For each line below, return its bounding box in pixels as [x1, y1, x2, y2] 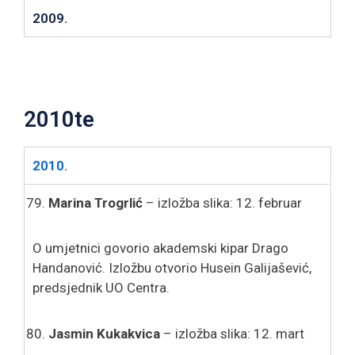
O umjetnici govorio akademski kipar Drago [32, 239, 288, 256]
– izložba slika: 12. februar [143, 194, 302, 211]
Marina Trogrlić [48, 194, 143, 211]
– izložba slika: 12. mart [160, 325, 304, 342]
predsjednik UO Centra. [32, 279, 170, 296]
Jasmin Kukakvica [48, 325, 160, 342]
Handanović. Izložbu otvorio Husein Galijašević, [32, 259, 311, 276]
